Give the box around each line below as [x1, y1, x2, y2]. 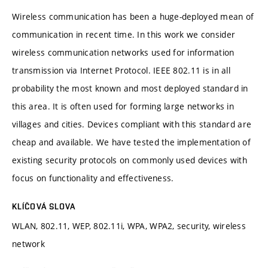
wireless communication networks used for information [12, 46, 234, 58]
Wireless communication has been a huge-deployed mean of [12, 10, 254, 22]
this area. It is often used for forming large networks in [12, 100, 234, 112]
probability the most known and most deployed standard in [12, 82, 248, 94]
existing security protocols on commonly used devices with [12, 154, 247, 166]
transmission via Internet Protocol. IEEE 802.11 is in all [12, 64, 230, 76]
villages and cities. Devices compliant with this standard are [12, 118, 252, 130]
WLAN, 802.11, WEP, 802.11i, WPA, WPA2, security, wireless [12, 220, 246, 232]
